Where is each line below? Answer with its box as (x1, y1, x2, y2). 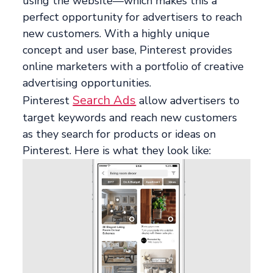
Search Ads (73, 92, 136, 109)
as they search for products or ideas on (23, 127, 216, 142)
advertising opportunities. (23, 76, 152, 91)
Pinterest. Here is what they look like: (23, 143, 211, 158)
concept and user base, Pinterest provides (23, 43, 233, 58)
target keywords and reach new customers (23, 110, 238, 126)
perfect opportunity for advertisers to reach (23, 10, 243, 25)
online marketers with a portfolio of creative (23, 59, 244, 74)
